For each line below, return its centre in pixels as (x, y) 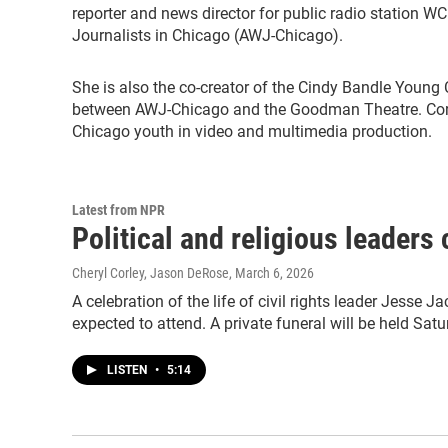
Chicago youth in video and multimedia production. (252, 131)
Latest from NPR (118, 210)
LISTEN (128, 370)
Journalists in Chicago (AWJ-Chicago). (207, 35)
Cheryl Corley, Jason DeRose (150, 273)
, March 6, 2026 (271, 273)
